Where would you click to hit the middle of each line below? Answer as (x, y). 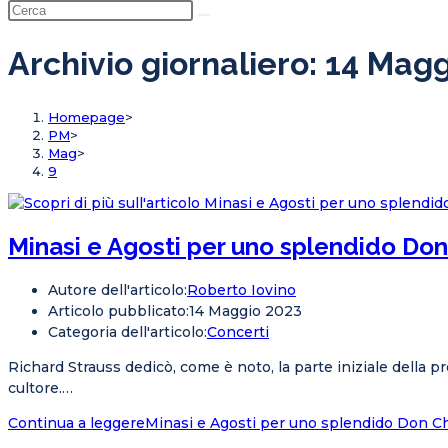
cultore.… (40, 388)
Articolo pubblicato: (118, 311)
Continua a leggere (76, 423)
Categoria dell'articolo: (127, 332)
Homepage (86, 116)
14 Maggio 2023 (245, 311)
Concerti (238, 332)
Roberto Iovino (241, 290)
